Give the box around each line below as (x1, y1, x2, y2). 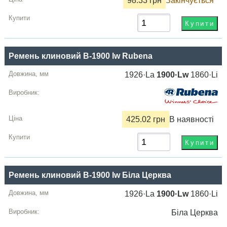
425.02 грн (126, 115, 166, 124)
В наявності (169, 115, 214, 124)
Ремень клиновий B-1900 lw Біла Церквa (9, 171, 172, 180)
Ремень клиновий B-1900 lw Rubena (9, 51, 153, 60)
